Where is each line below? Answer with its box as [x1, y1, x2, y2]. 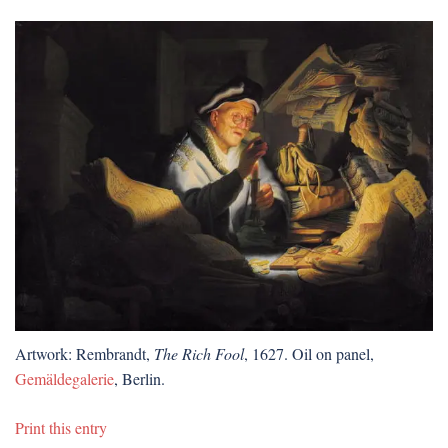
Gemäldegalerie [15, 368, 114, 390]
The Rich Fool [154, 343, 244, 365]
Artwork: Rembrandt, [15, 343, 154, 365]
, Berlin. [114, 368, 165, 390]
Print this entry [15, 417, 107, 439]
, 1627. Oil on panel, [244, 343, 374, 365]
